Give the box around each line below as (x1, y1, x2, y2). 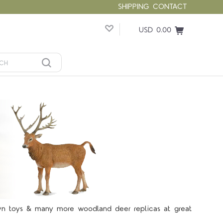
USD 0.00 (139, 25, 171, 35)
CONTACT (153, 1, 187, 12)
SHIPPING (118, 1, 149, 12)
